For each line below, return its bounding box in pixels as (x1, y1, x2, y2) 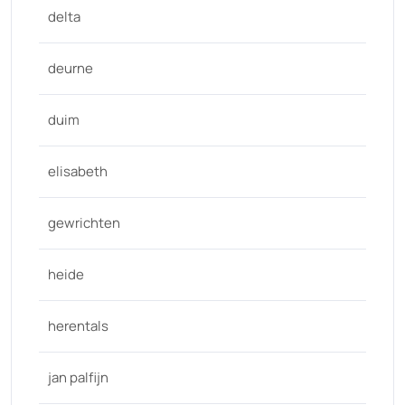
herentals (48, 316, 108, 335)
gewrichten (48, 213, 120, 232)
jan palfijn (48, 368, 108, 387)
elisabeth (48, 162, 108, 181)
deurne (48, 59, 93, 78)
